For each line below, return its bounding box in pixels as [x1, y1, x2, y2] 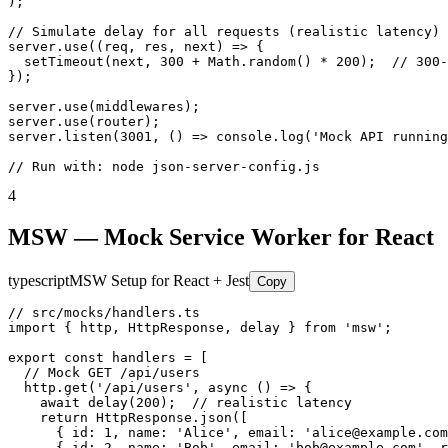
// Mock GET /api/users [8, 365, 200, 381]
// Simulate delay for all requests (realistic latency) [8, 23, 440, 39]
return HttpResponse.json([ [8, 410, 248, 426]
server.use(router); [8, 113, 160, 129]
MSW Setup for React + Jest [69, 272, 249, 290]
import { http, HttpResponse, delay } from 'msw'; [8, 320, 392, 336]
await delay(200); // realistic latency [8, 395, 352, 411]
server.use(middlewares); [8, 98, 200, 114]
